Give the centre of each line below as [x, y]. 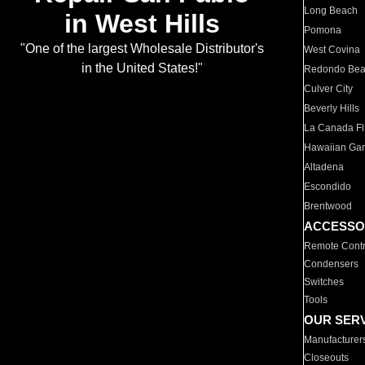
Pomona [323, 30]
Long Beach [331, 11]
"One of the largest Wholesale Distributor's [142, 49]
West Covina [332, 50]
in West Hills [142, 24]
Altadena [324, 167]
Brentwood [328, 206]
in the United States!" [142, 68]
